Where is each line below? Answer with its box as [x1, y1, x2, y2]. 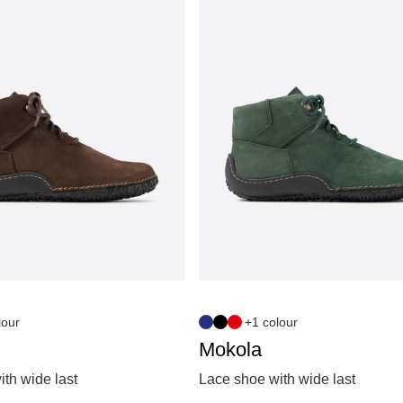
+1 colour [245, 314, 299, 329]
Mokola [199, 337, 263, 361]
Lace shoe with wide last [199, 371, 356, 387]
